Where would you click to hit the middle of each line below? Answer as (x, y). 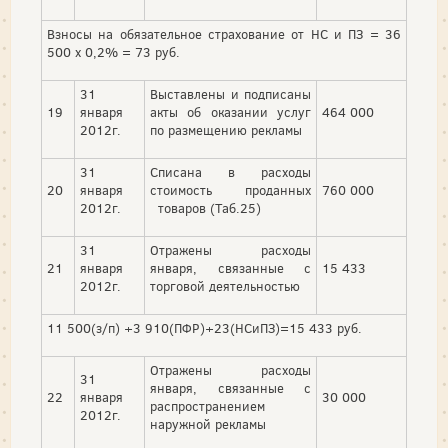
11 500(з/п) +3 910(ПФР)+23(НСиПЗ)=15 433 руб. (204, 329)
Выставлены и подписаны (230, 95)
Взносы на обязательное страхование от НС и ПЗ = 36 (224, 35)
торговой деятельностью (225, 287)
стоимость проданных (230, 191)
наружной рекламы (208, 425)
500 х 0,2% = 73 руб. (113, 53)
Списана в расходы (230, 173)
